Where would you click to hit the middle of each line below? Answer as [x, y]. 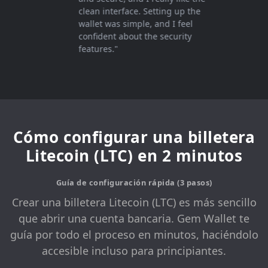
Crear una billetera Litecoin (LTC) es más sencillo [134, 202]
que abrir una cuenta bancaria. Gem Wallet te [134, 219]
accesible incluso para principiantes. [134, 251]
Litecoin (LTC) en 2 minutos [134, 156]
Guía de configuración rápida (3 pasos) [134, 182]
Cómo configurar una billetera [134, 137]
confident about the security [120, 36]
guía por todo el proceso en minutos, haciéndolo [134, 235]
